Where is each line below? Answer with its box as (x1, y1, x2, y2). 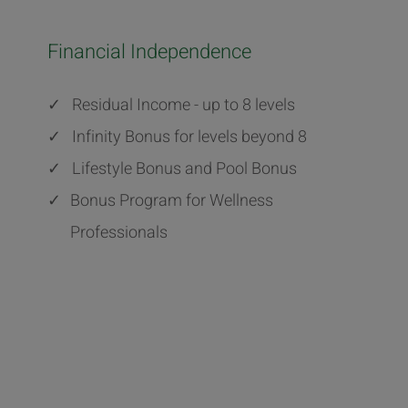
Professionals (70, 220, 168, 246)
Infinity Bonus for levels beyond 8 (72, 125, 308, 150)
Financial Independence (47, 37, 252, 67)
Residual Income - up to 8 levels (72, 93, 296, 118)
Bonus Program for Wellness (70, 189, 274, 214)
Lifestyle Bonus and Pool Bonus (72, 157, 298, 182)
